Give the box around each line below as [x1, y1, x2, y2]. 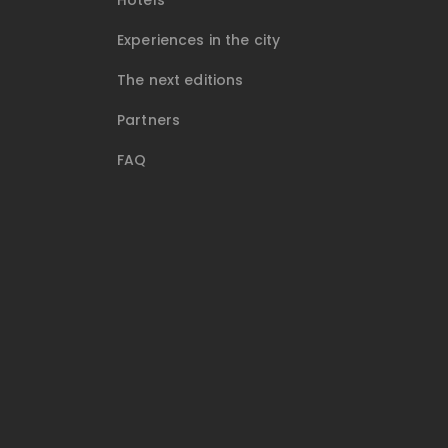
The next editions [117, 70, 244, 91]
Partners [117, 110, 181, 131]
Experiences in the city [117, 30, 281, 51]
